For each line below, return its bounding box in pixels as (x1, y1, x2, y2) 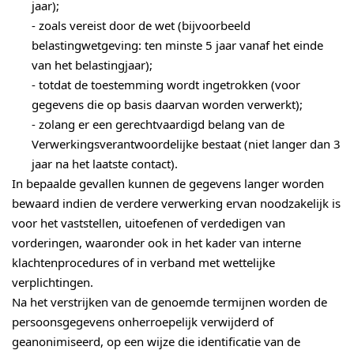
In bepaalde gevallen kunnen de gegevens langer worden (12, 178, 324, 190)
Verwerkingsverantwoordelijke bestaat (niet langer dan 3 (32, 138, 341, 150)
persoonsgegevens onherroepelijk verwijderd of (12, 316, 273, 328)
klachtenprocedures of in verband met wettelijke (12, 257, 275, 269)
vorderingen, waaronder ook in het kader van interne (12, 237, 301, 249)
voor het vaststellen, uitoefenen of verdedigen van (12, 217, 285, 229)
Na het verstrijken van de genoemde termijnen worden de (12, 296, 327, 308)
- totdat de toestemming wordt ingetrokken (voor (32, 79, 300, 91)
